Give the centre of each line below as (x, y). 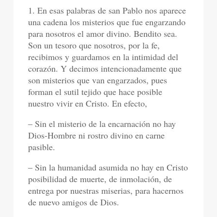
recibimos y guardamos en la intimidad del (103, 56)
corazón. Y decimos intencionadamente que (105, 68)
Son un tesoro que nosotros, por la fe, (94, 45)
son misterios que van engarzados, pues (98, 80)
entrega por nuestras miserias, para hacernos (106, 190)
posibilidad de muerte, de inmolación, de (100, 178)
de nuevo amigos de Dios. (74, 202)
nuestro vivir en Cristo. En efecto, (88, 103)
